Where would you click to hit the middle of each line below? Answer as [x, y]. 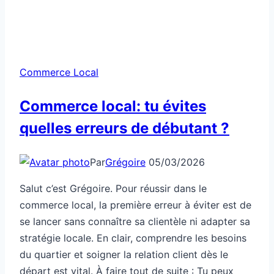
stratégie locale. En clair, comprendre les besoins [133, 238]
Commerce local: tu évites [113, 106]
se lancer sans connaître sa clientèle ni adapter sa [135, 221]
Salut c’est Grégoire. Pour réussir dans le [113, 188]
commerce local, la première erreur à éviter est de [135, 205]
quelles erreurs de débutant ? [124, 128]
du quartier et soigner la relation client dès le [124, 254]
